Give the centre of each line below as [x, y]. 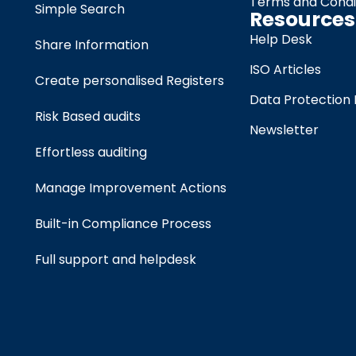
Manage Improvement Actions [130, 188]
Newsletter [284, 130]
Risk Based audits [87, 116]
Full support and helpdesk [115, 259]
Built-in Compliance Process [123, 224]
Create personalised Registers [129, 81]
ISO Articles [286, 70]
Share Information [91, 45]
